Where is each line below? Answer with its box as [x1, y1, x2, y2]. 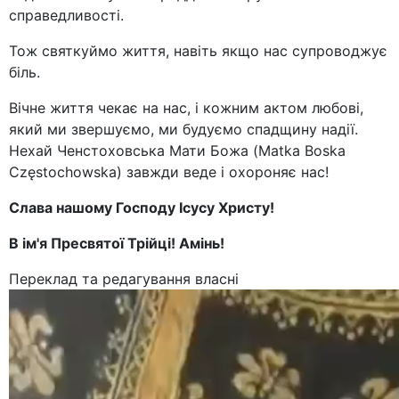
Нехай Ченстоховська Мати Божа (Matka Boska [9, 142, 346, 160]
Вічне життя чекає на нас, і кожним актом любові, [9, 99, 363, 118]
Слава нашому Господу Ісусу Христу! [9, 199, 274, 217]
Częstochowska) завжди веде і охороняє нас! [9, 163, 329, 182]
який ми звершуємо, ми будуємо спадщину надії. [9, 120, 358, 139]
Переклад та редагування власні [9, 270, 239, 289]
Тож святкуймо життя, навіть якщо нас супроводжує [9, 42, 387, 61]
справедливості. [9, 6, 124, 25]
